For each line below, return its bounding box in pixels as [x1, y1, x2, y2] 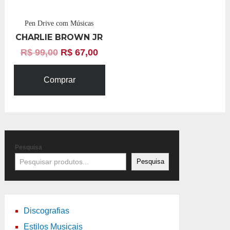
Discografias [23, 206, 69, 215]
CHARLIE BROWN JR [15, 32, 103, 42]
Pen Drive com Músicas [25, 19, 94, 27]
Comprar [44, 75, 76, 84]
